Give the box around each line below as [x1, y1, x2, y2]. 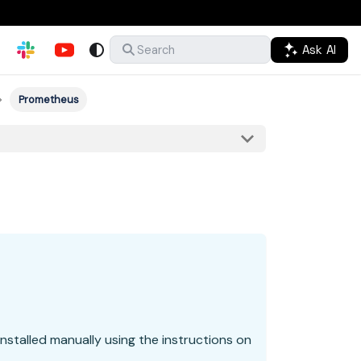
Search [136, 42, 175, 57]
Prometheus [18, 93, 79, 107]
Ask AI [299, 41, 336, 57]
